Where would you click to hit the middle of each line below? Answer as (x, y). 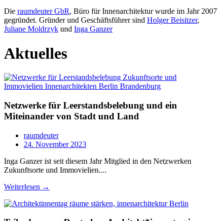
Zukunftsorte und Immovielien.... (55, 170)
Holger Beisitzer (172, 20)
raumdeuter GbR (43, 11)
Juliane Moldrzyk (31, 29)
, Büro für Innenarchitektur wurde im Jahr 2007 (143, 11)
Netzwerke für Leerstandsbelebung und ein (91, 105)
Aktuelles (36, 53)
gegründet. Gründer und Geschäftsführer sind (75, 20)
